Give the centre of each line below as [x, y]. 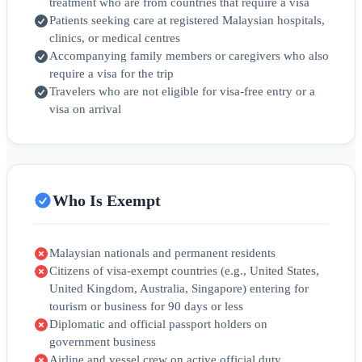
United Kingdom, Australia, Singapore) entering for [179, 289]
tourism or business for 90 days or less [146, 307]
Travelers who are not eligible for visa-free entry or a [182, 92]
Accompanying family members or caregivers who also [189, 56]
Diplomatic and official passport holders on [158, 324]
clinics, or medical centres [115, 38]
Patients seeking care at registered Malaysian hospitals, [187, 21]
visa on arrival [85, 109]
